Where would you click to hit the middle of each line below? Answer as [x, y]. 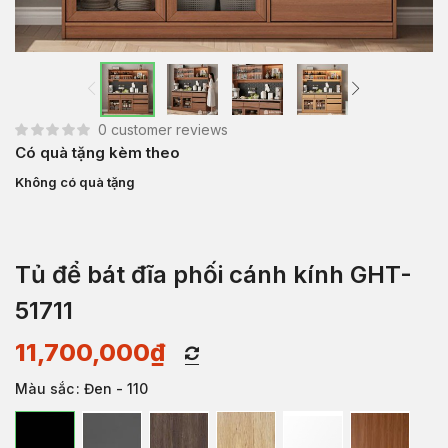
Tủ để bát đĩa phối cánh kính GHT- [213, 274]
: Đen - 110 [112, 388]
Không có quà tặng [75, 181]
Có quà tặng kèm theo [97, 152]
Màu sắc [44, 388]
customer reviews [167, 129]
